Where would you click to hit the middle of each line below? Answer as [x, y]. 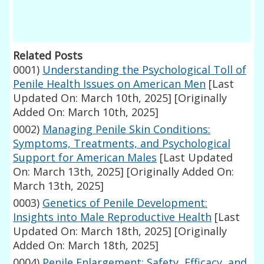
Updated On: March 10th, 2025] [93, 98]
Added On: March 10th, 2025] [86, 112]
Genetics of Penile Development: [125, 203]
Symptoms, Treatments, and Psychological [122, 143]
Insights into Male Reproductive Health [113, 217]
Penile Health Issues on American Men [110, 84]
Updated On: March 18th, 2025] [93, 231]
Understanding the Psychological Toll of [145, 70]
